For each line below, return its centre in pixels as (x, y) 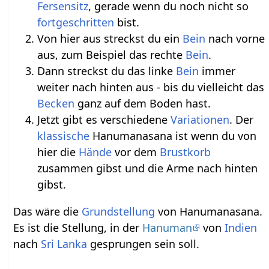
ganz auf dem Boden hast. (143, 103)
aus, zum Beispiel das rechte (112, 54)
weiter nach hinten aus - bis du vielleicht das (151, 87)
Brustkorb (186, 152)
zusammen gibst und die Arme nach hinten (148, 168)
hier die (58, 152)
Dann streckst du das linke (107, 71)
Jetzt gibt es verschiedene (104, 119)
